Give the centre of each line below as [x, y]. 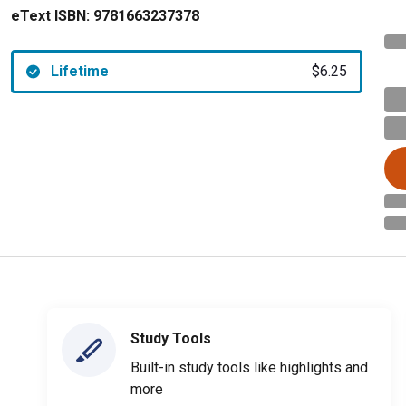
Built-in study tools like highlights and [249, 367]
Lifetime [79, 71]
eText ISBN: [50, 16]
